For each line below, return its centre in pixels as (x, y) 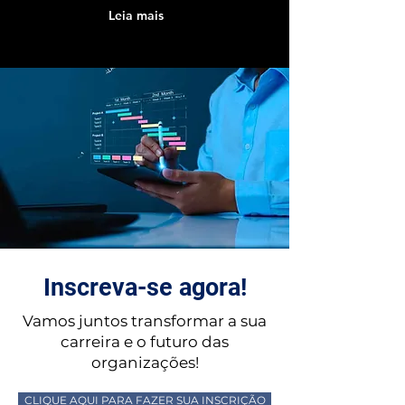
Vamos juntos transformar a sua (145, 321)
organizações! (145, 363)
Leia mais (136, 15)
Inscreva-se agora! (145, 287)
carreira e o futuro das (145, 342)
